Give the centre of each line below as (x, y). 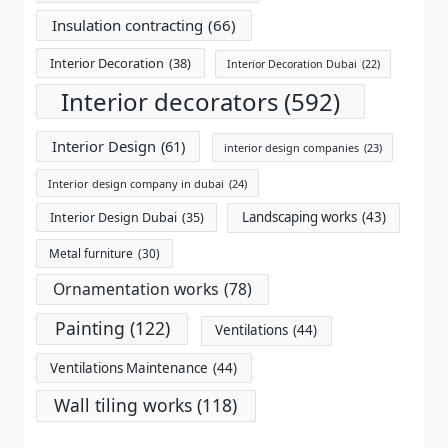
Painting (89, 328)
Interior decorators (170, 102)
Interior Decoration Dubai (291, 63)
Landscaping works (299, 217)
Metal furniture (90, 253)
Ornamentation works (135, 289)
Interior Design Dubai (113, 218)
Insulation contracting (128, 25)
